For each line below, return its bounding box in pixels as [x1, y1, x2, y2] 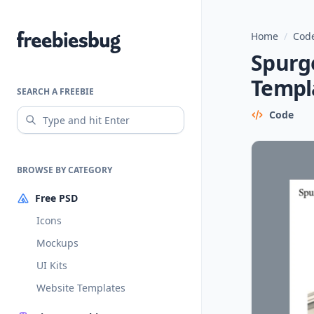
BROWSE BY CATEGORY [17, 164, 112, 176]
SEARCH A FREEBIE [17, 86, 94, 97]
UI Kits [36, 259, 67, 272]
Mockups [36, 236, 78, 250]
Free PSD [35, 191, 78, 205]
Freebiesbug [16, 32, 82, 47]
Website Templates [36, 281, 125, 294]
